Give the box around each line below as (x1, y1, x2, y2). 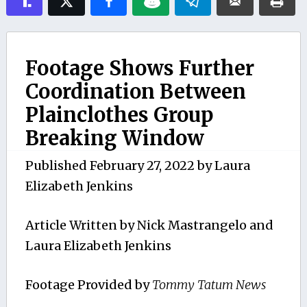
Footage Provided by (25, 276, 152, 293)
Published (25, 157, 90, 173)
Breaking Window (25, 125, 204, 151)
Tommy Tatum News (151, 276, 266, 293)
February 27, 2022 (89, 157, 195, 173)
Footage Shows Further (25, 56, 254, 81)
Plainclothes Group (25, 102, 213, 127)
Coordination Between (25, 79, 246, 104)
